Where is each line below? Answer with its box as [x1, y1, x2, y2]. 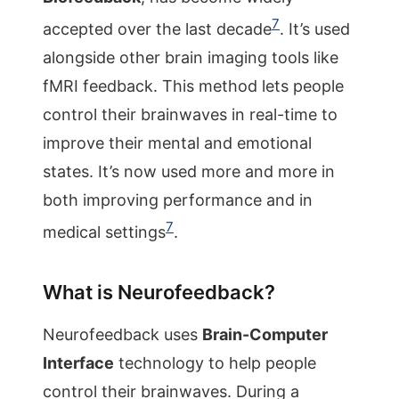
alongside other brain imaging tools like [43, 48, 338, 67]
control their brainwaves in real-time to [43, 105, 338, 124]
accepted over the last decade [43, 20, 272, 38]
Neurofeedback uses [43, 325, 202, 344]
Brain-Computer [202, 325, 328, 344]
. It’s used [280, 20, 350, 38]
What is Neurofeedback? [43, 281, 275, 304]
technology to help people [114, 354, 316, 372]
